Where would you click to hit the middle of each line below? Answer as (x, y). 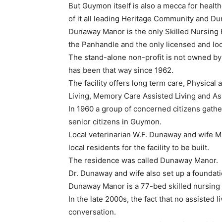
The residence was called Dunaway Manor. (143, 161)
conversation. (92, 212)
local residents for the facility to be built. (139, 148)
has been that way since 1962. (121, 70)
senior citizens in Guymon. (115, 122)
